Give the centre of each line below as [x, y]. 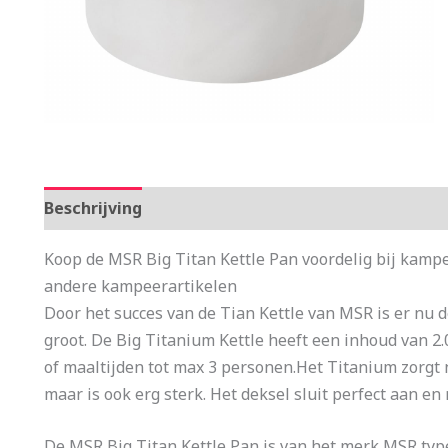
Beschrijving [93, 207]
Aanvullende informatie [258, 207]
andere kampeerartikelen [140, 285]
